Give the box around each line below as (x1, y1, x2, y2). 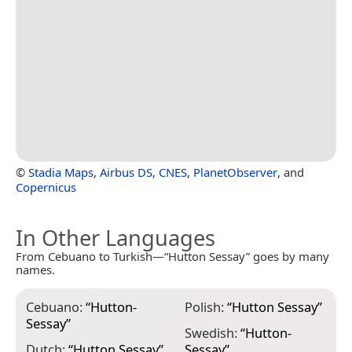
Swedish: (184, 323, 240, 342)
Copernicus (16, 179, 76, 196)
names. (16, 262, 55, 278)
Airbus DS (100, 164, 152, 181)
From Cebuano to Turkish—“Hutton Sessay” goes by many (16, 248, 329, 265)
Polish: (184, 298, 227, 317)
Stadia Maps (28, 164, 93, 181)
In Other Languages (16, 223, 215, 253)
